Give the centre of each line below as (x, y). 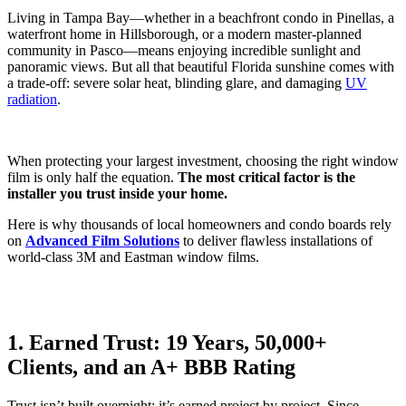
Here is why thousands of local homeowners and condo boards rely (199, 225)
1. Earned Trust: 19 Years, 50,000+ (167, 343)
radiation (32, 100)
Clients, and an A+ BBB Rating (151, 367)
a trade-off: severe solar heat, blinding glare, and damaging (176, 83)
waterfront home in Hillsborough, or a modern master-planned (184, 34)
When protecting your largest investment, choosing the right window (203, 161)
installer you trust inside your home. (117, 194)
